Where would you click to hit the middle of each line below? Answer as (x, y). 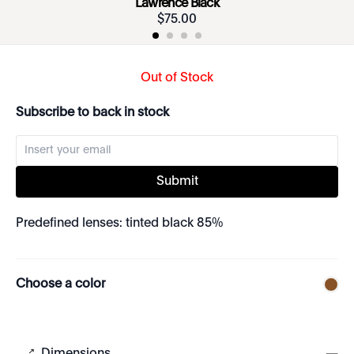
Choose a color (60, 284)
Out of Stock (177, 78)
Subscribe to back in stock (92, 113)
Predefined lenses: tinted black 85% (119, 224)
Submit (177, 182)
